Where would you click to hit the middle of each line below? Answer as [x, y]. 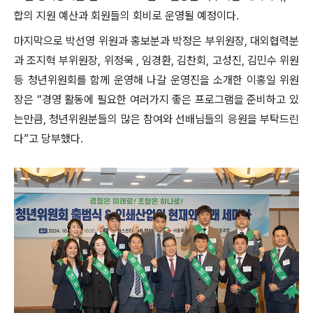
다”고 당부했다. [49, 139]
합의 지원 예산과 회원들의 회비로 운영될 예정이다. [128, 16]
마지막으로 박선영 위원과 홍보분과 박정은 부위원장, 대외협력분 [156, 41]
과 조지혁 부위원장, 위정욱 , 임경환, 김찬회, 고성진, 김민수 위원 [156, 60]
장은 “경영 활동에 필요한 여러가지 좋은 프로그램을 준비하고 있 [156, 100]
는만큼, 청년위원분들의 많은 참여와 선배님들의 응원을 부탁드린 [156, 119]
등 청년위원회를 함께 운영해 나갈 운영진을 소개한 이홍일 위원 [156, 80]
